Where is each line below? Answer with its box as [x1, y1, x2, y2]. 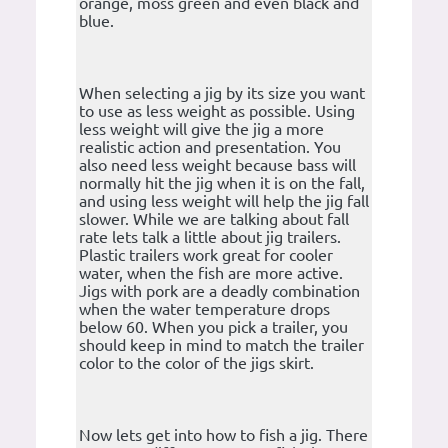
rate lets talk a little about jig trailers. [79, 228, 341, 247]
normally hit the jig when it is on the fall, [79, 174, 365, 193]
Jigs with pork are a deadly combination [79, 282, 360, 301]
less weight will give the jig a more [79, 120, 324, 139]
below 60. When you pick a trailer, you [79, 318, 348, 337]
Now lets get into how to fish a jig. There [79, 426, 368, 445]
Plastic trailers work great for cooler [79, 246, 333, 265]
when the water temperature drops [79, 300, 330, 319]
